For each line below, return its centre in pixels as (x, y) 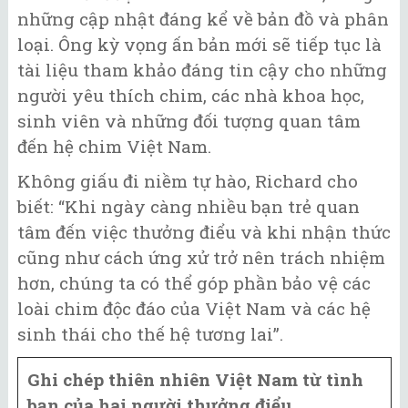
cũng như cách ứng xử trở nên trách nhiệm (201, 258)
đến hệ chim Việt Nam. (114, 146)
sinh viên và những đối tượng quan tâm (189, 120)
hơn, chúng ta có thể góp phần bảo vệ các (194, 283)
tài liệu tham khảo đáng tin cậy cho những (202, 69)
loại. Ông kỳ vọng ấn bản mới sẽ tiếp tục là (199, 44)
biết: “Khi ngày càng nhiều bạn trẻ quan (189, 207)
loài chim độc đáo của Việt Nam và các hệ (194, 309)
